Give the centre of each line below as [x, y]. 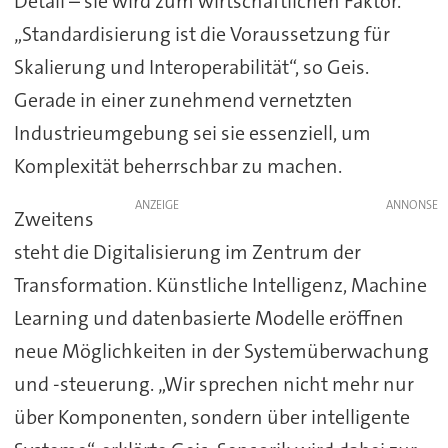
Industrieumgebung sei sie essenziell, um [192, 132]
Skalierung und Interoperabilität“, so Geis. [191, 66]
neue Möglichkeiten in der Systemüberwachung [221, 350]
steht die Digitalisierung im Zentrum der [187, 251]
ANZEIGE [156, 204]
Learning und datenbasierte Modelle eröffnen [208, 317]
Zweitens [53, 218]
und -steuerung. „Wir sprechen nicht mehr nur [213, 383]
